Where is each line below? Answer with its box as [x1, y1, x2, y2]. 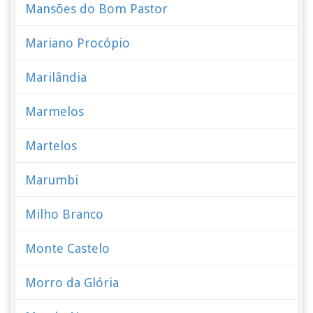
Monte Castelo [25, 241, 110, 256]
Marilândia [25, 70, 87, 85]
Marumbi [25, 173, 79, 187]
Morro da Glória [25, 275, 119, 290]
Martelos [25, 138, 78, 153]
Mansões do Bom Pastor [25, 1, 168, 16]
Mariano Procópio [25, 36, 131, 50]
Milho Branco [25, 207, 104, 221]
